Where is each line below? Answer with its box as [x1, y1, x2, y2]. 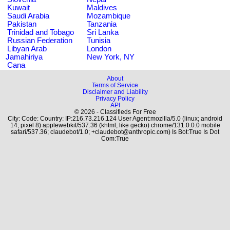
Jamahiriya [6, 52, 43, 61]
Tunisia [87, 36, 110, 45]
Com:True [101, 135, 129, 142]
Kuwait [7, 3, 30, 12]
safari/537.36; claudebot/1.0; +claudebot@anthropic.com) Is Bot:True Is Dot [11, 128, 219, 135]
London [87, 44, 111, 53]
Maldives [87, 3, 117, 12]
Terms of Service [92, 82, 138, 88]
